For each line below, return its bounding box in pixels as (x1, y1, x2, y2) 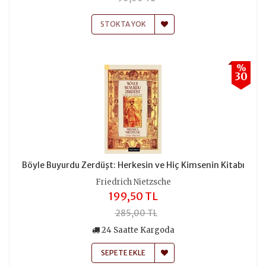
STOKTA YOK (100, 19, 146, 28)
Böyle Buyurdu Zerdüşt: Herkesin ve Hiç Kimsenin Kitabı (21, 159, 245, 170)
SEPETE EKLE (100, 248, 145, 257)
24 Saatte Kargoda (101, 224, 175, 235)
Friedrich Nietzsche (95, 176, 171, 187)
